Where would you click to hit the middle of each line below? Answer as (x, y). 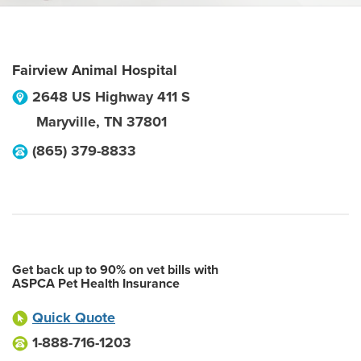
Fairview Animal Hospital (95, 70)
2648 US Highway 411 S (111, 97)
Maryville (66, 122)
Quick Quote (74, 317)
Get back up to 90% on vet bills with (115, 270)
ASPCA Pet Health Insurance (96, 284)
